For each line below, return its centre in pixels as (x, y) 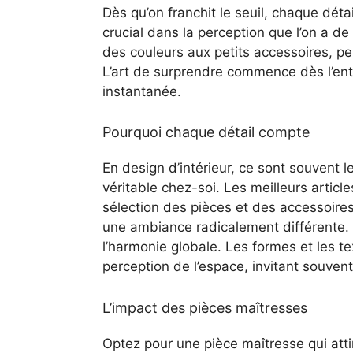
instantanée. (141, 91)
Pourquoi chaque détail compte (206, 132)
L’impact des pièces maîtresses (204, 307)
